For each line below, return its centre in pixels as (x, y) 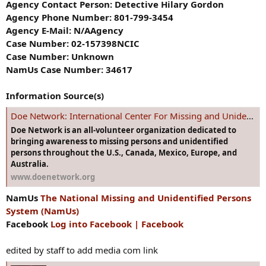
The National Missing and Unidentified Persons (146, 198)
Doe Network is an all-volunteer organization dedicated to (123, 130)
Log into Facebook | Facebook (117, 224)
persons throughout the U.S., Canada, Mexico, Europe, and (124, 152)
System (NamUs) (42, 211)
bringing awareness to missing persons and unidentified (119, 141)
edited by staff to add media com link (82, 250)
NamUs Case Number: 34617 (69, 70)
